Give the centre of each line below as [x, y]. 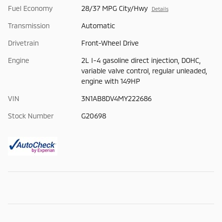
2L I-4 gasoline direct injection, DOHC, [141, 60]
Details [160, 9]
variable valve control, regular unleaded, [144, 71]
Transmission [29, 26]
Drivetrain [23, 43]
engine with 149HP [111, 81]
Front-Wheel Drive [110, 43]
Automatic [98, 26]
